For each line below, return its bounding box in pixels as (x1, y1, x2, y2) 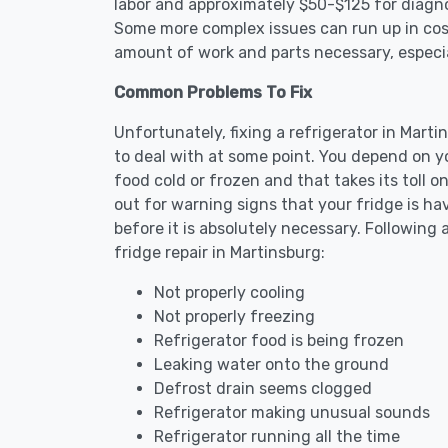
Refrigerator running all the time (154, 427, 400, 446)
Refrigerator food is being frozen (154, 331, 404, 350)
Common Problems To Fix (114, 83, 312, 102)
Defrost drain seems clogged (154, 379, 372, 398)
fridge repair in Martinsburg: (114, 243, 325, 262)
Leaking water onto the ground (154, 355, 389, 374)
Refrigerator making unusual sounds (154, 403, 430, 422)
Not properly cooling (154, 283, 305, 302)
